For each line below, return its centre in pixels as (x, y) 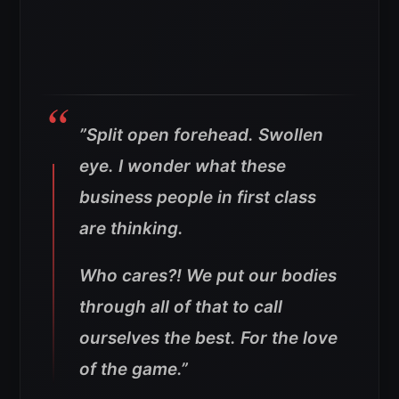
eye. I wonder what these (183, 167)
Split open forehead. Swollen (205, 135)
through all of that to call (181, 307)
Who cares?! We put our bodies (208, 276)
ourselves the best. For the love (208, 338)
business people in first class (198, 198)
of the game (128, 370)
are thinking (129, 229)
